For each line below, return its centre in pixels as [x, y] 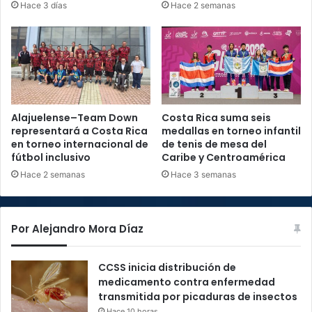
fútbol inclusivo [51, 158]
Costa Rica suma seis [216, 118]
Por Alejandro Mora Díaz [77, 229]
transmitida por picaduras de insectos [198, 297]
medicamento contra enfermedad [187, 282]
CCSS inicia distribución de [167, 268]
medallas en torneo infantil [231, 131]
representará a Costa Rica [79, 131]
